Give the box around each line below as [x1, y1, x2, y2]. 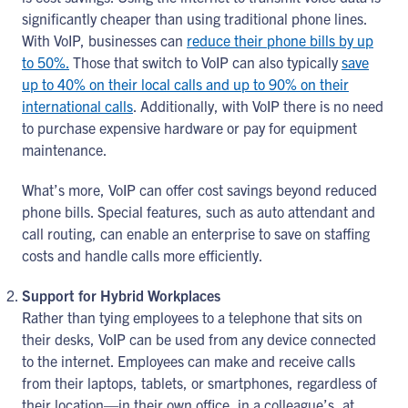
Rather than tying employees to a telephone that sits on [22, 308, 362, 326]
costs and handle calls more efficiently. [22, 246, 263, 264]
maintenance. [22, 140, 107, 158]
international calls [22, 97, 133, 115]
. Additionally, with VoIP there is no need [133, 97, 383, 115]
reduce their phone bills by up [187, 31, 373, 49]
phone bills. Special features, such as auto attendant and [22, 202, 375, 220]
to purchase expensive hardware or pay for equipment [22, 118, 357, 137]
